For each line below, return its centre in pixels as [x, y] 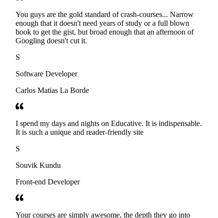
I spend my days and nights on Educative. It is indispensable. [109, 124]
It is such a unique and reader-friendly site [80, 132]
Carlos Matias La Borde [52, 91]
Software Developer [46, 74]
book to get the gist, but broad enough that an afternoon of [105, 32]
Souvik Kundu [38, 165]
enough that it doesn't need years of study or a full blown [102, 23]
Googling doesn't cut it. [51, 41]
